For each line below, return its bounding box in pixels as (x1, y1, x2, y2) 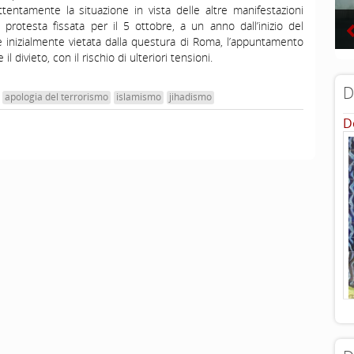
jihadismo (169, 90, 212, 104)
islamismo (116, 90, 161, 104)
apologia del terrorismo (5, 90, 108, 104)
